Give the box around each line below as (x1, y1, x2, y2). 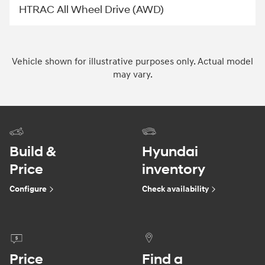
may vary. (112, 69, 153, 81)
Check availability (142, 183, 209, 194)
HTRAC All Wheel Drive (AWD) (19, 3, 164, 17)
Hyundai (142, 143, 198, 161)
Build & (9, 143, 56, 161)
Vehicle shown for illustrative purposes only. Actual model (12, 56, 253, 68)
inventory (142, 160, 205, 179)
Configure (9, 183, 47, 194)
